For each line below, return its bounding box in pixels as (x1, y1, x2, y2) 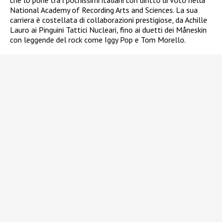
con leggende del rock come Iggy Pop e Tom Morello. (10, 34, 186, 45)
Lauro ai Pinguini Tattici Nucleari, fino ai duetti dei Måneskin (10, 24, 207, 35)
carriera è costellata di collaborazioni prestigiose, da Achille (10, 14, 207, 25)
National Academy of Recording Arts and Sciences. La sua (10, 4, 198, 15)
